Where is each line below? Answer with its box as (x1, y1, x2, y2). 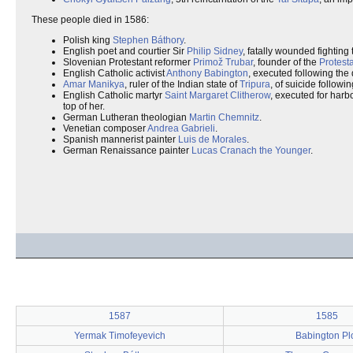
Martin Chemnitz (189, 112, 259, 123)
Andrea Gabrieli (147, 123, 215, 134)
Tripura (240, 79, 270, 90)
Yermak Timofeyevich (74, 330, 165, 341)
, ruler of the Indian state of (124, 79, 240, 90)
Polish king (63, 35, 113, 46)
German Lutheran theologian (63, 112, 189, 123)
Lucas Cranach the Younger (191, 145, 310, 156)
